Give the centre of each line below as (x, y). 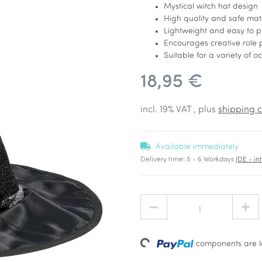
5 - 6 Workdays (211, 160)
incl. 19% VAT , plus (179, 110)
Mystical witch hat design (211, 7)
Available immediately (197, 147)
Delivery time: (163, 160)
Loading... (160, 243)
